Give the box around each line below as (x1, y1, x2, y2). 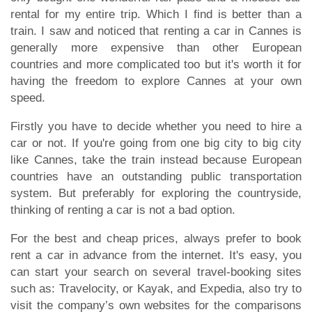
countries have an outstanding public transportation (10, 169, 302, 183)
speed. (10, 91, 45, 104)
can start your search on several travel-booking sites (10, 265, 302, 279)
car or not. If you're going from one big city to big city (10, 136, 302, 150)
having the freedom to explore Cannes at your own (10, 74, 302, 88)
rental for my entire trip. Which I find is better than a (10, 7, 302, 21)
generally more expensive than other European (10, 40, 302, 54)
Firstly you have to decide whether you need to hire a (10, 119, 302, 133)
